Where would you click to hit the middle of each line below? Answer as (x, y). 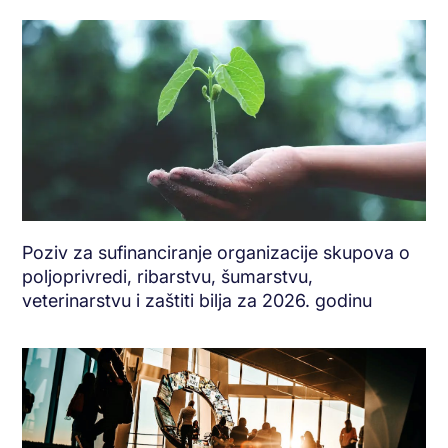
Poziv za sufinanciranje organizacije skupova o (216, 253)
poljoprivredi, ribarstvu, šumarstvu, (168, 277)
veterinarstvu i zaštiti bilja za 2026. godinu (197, 301)
